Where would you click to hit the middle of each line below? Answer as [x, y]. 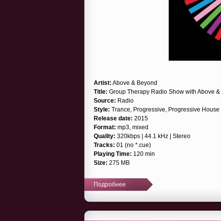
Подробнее [110, 184]
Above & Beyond [134, 83]
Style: [102, 109]
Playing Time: [113, 154]
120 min [143, 154]
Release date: [113, 118]
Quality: [105, 136]
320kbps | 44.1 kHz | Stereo [153, 136]
